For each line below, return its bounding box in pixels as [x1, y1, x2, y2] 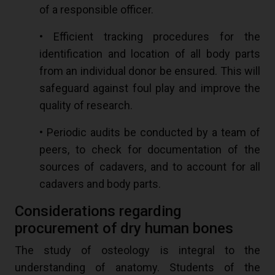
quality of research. [39, 99, 133, 112]
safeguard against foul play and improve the [39, 82, 260, 95]
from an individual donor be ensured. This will [39, 64, 260, 78]
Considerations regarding [15, 203, 181, 220]
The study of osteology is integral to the [15, 244, 260, 257]
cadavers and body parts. [39, 177, 161, 191]
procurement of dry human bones [15, 220, 233, 238]
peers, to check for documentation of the [39, 143, 260, 157]
